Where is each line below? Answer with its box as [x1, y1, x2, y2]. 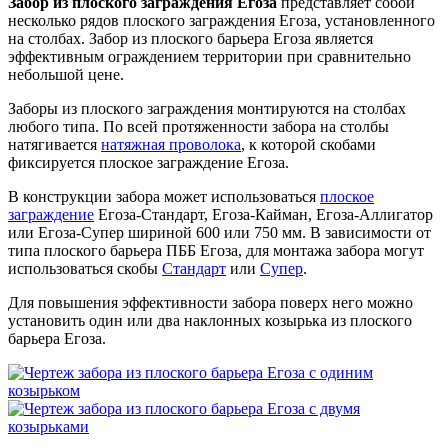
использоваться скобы [8, 259, 162, 277]
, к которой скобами [241, 135, 376, 153]
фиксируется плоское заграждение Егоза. [8, 153, 289, 171]
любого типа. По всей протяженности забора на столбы [8, 117, 389, 135]
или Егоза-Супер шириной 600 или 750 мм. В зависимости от [8, 223, 431, 241]
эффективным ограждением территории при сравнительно [8, 47, 411, 65]
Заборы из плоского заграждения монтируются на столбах [8, 99, 406, 117]
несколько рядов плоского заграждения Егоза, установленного [8, 11, 435, 29]
